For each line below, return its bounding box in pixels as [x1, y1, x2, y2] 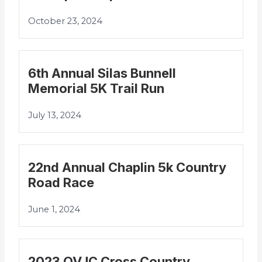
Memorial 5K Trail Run [28, 81, 165, 96]
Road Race [28, 175, 95, 191]
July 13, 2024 [28, 110, 82, 121]
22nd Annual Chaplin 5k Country [28, 160, 227, 175]
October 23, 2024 [28, 16, 103, 27]
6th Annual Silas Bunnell [28, 65, 177, 81]
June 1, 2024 [28, 204, 81, 215]
